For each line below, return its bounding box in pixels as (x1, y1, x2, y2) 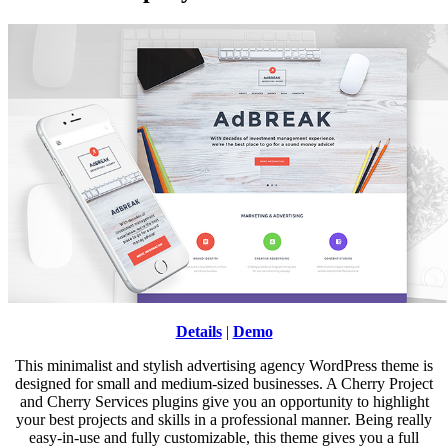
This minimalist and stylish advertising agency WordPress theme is (15, 357, 433, 374)
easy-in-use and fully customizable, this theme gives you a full (29, 429, 419, 446)
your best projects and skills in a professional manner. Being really (16, 411, 432, 428)
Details (175, 323, 222, 340)
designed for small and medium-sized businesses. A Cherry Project (15, 375, 433, 392)
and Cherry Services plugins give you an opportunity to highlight (19, 393, 429, 410)
